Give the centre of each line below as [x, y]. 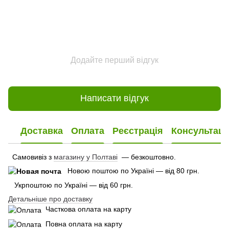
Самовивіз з [31, 157]
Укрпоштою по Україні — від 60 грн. [71, 185]
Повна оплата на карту [82, 224]
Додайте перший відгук [114, 60]
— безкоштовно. [147, 157]
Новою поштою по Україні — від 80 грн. [133, 170]
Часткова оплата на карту [86, 209]
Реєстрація [138, 131]
